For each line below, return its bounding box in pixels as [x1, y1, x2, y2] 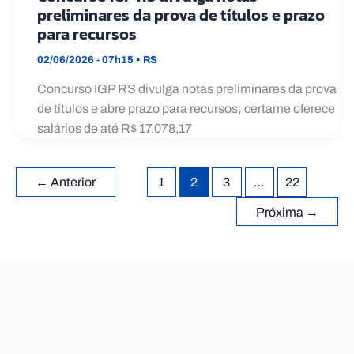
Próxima [256, 205, 306, 219]
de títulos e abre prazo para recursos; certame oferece [37, 102, 335, 116]
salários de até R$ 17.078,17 [37, 122, 192, 136]
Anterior [48, 175, 96, 190]
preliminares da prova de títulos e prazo [37, 2, 325, 27]
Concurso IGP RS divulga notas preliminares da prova [37, 82, 337, 96]
